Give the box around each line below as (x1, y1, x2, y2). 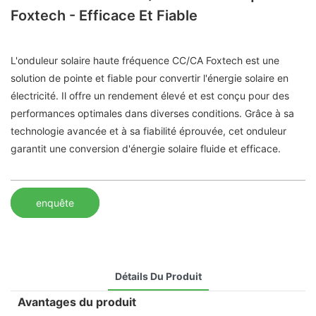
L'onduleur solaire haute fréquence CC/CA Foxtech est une (11, 54, 279, 67)
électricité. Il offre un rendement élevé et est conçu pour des (11, 90, 289, 102)
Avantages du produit (18, 294, 136, 309)
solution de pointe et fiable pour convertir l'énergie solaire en (11, 72, 288, 85)
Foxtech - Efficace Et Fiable (11, 7, 197, 24)
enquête (36, 196, 74, 209)
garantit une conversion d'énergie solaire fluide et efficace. (11, 142, 281, 155)
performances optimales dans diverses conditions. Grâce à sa (11, 107, 294, 120)
